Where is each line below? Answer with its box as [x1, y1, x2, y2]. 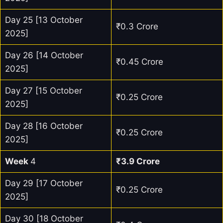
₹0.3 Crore [115, 21, 158, 32]
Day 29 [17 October [4, 178, 83, 189]
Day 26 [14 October [4, 50, 83, 61]
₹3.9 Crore [115, 156, 160, 167]
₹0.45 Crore [115, 57, 163, 67]
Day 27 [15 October [4, 86, 82, 96]
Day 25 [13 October [4, 15, 83, 25]
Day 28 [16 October [4, 121, 83, 131]
